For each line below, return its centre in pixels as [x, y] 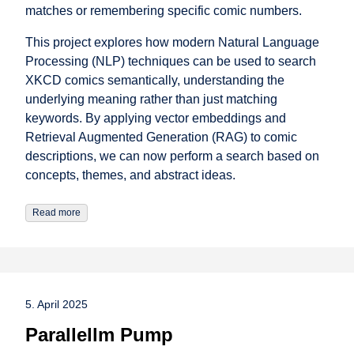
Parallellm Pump [99, 334]
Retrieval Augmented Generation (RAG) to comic [161, 137]
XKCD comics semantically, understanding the [155, 81]
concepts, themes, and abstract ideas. [130, 175]
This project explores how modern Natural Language [172, 43]
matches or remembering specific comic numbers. [164, 11]
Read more [56, 213]
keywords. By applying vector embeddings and [156, 119]
